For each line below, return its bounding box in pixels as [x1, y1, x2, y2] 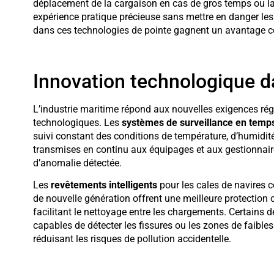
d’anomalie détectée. [32, 157, 122, 169]
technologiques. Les [32, 116, 122, 128]
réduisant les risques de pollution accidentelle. [32, 233, 231, 245]
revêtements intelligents [50, 179, 157, 191]
